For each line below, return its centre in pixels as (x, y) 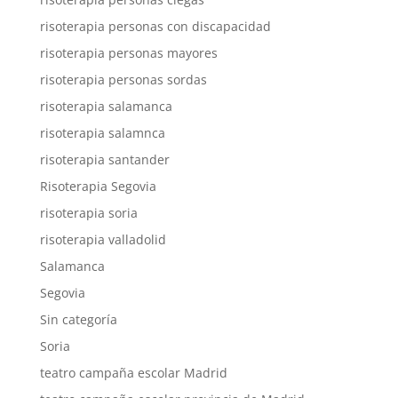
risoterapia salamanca (106, 106)
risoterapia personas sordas (123, 80)
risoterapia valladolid (103, 239)
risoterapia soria (88, 213)
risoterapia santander (104, 159)
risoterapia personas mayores (128, 53)
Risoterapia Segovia (98, 186)
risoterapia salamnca (102, 133)
